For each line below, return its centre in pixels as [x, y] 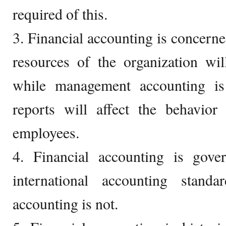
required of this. [60, 14]
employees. [46, 132]
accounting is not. [65, 203]
